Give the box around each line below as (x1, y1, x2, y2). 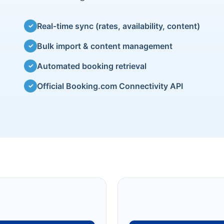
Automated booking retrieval (37, 60, 146, 71)
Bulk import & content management (37, 40, 172, 51)
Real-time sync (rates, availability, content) (37, 20, 200, 31)
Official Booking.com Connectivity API (37, 80, 183, 91)
